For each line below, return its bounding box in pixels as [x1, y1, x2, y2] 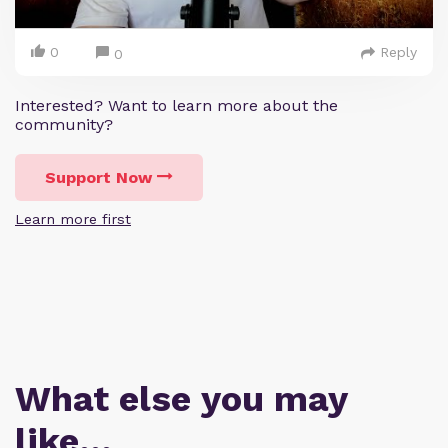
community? [15, 115, 113, 135]
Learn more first [15, 211, 131, 228]
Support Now [45, 168, 152, 188]
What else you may [15, 378, 347, 421]
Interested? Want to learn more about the [15, 96, 338, 116]
